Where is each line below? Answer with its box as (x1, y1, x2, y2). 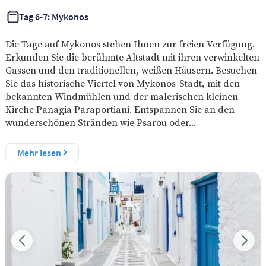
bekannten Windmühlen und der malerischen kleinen (5, 89, 238, 103)
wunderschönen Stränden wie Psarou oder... (5, 115, 196, 129)
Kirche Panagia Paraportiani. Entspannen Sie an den (5, 102, 235, 116)
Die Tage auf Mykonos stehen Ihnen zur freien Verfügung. (5, 37, 255, 50)
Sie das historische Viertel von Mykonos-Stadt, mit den (5, 76, 240, 90)
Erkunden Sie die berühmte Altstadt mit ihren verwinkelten (5, 50, 259, 64)
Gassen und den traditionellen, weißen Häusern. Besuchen (5, 63, 257, 77)
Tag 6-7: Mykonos (18, 10, 88, 23)
